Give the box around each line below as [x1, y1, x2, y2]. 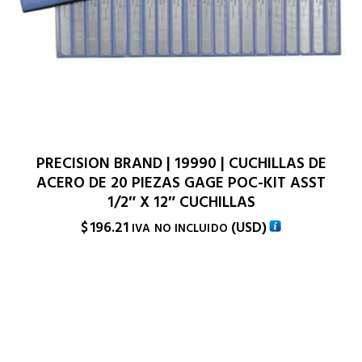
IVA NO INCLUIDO [132, 221, 228, 238]
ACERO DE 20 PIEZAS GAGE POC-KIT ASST [36, 172, 326, 195]
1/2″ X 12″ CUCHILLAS [107, 192, 255, 214]
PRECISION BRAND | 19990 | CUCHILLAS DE [36, 153, 326, 175]
